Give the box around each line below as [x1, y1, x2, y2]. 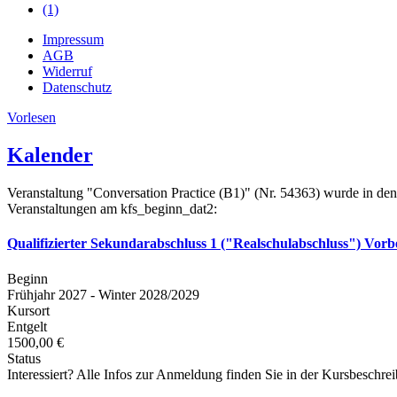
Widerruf [43, 64, 92, 79]
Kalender [7, 143, 93, 167]
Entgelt [7, 318, 47, 334]
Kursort [7, 302, 50, 318]
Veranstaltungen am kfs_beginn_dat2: [7, 200, 217, 216]
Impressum [43, 32, 104, 47]
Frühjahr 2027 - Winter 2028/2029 [7, 286, 199, 302]
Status [7, 350, 41, 366]
